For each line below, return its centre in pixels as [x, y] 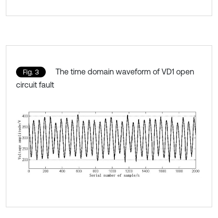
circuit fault [35, 85]
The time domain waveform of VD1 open [125, 72]
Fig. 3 [31, 72]
